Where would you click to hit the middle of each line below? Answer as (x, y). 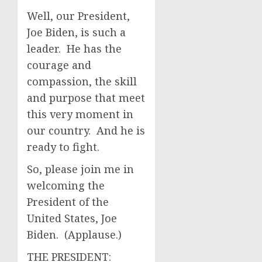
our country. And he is (86, 130)
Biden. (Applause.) (74, 235)
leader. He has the (74, 49)
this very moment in (80, 114)
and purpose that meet (86, 98)
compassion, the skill (82, 81)
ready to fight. (63, 147)
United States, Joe (72, 218)
